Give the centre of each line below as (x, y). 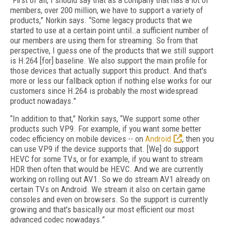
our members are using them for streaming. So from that (104, 40)
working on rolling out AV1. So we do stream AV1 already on (110, 179)
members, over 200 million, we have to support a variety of (107, 10)
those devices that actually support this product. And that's (108, 71)
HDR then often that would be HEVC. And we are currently (107, 169)
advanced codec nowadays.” (58, 219)
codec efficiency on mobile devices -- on (78, 139)
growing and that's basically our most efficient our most (102, 209)
